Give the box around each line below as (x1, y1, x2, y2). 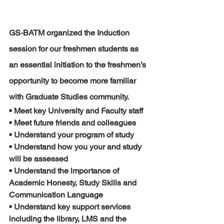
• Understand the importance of (9, 166, 121, 175)
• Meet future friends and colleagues (9, 118, 136, 127)
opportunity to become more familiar (9, 76, 138, 85)
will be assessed (9, 154, 68, 163)
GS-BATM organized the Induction (9, 28, 131, 37)
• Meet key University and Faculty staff (9, 106, 143, 115)
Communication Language (9, 190, 103, 199)
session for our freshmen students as (9, 44, 140, 53)
